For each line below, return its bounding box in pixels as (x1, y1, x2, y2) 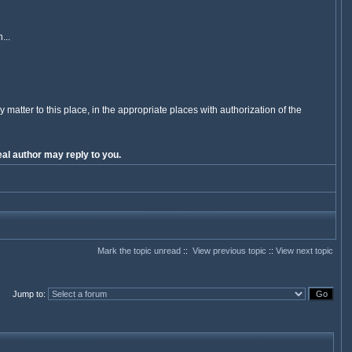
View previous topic (192, 246, 266, 255)
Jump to (12, 289, 43, 299)
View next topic (275, 246, 333, 255)
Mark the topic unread (97, 246, 181, 255)
